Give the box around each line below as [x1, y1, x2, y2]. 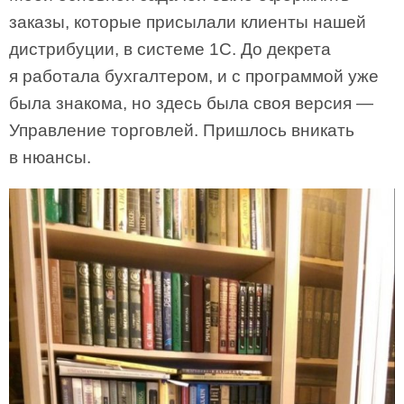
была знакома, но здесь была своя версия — [9, 94, 373, 113]
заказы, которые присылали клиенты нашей [9, 13, 366, 32]
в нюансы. [9, 148, 91, 167]
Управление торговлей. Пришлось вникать [9, 121, 354, 140]
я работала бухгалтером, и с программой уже [9, 67, 379, 86]
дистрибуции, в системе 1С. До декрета [9, 40, 331, 59]
